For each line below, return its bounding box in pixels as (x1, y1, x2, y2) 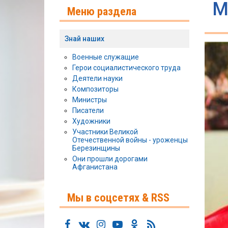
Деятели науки (72, 74, 123, 83)
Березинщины (72, 144, 120, 153)
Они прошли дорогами (72, 155, 148, 163)
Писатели (72, 106, 104, 115)
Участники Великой (72, 128, 138, 136)
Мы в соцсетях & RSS (67, 191, 169, 205)
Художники (72, 117, 110, 126)
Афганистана (72, 163, 118, 172)
